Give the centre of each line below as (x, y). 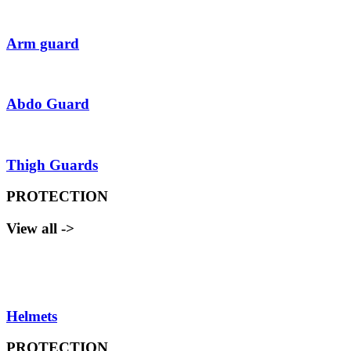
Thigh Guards (52, 165)
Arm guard (43, 43)
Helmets (32, 316)
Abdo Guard (48, 104)
